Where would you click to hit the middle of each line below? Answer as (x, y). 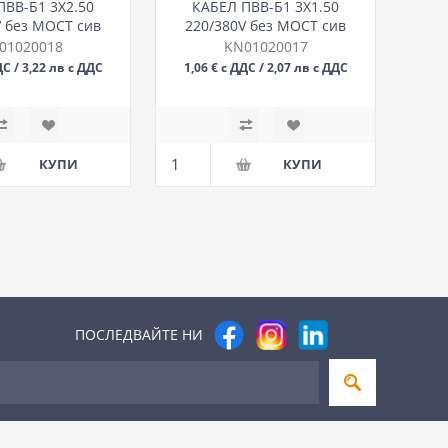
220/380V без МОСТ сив (266, 25)
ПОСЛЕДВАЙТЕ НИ (139, 335)
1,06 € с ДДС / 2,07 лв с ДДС (265, 66)
